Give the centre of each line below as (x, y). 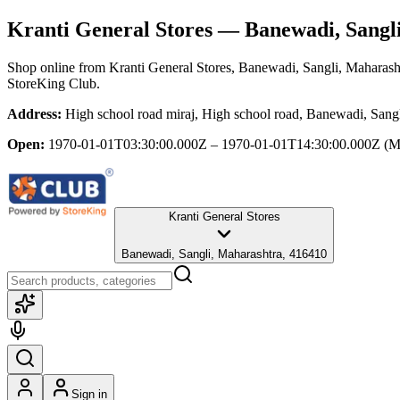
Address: (34, 113)
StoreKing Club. (54, 83)
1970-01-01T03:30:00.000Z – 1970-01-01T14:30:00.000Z (214, 144)
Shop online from (58, 67)
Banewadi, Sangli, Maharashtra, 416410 (224, 254)
